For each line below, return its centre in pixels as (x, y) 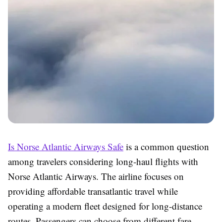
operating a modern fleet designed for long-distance (105, 206)
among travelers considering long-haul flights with (103, 161)
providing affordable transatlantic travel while (93, 191)
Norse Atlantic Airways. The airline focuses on (96, 176)
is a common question (166, 146)
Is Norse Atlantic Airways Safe (66, 146)
